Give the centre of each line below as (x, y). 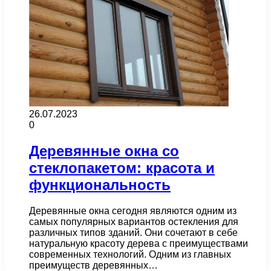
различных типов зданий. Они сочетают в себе (133, 232)
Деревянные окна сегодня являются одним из (133, 211)
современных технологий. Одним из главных (130, 254)
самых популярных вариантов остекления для (134, 221)
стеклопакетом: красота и (122, 168)
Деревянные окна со (104, 151)
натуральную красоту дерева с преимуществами (139, 243)
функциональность (100, 184)
